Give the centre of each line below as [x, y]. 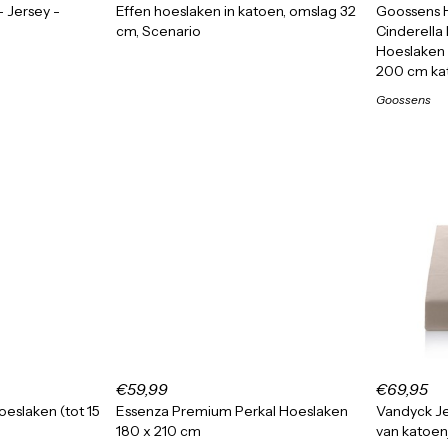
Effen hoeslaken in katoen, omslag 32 [236, 11]
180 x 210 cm [158, 431]
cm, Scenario [158, 31]
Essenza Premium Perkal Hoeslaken [232, 411]
